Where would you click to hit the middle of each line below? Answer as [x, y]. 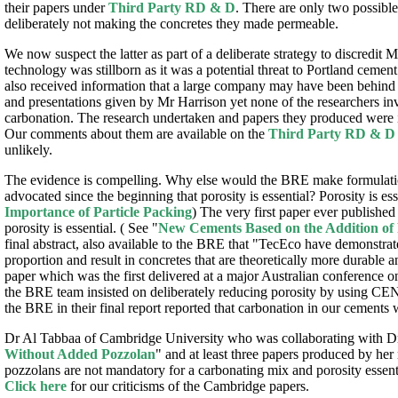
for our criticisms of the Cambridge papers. [188, 386]
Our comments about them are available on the [136, 133]
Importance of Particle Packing [98, 211]
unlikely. [28, 149]
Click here [36, 386]
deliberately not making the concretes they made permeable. [171, 23]
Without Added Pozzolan [80, 354]
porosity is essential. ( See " [81, 227]
